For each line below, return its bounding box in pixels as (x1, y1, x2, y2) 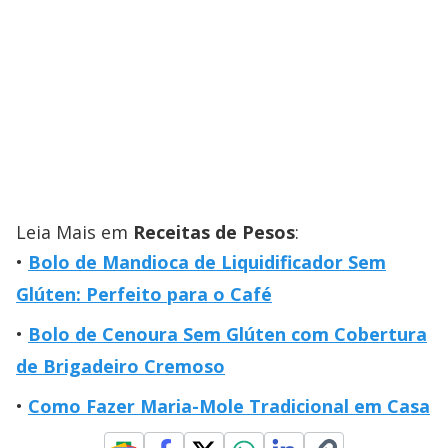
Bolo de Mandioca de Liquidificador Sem (28, 249, 386, 274)
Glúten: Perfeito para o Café (16, 281, 272, 306)
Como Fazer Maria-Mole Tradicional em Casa (28, 393, 430, 418)
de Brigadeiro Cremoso (16, 353, 225, 378)
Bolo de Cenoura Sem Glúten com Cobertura (28, 321, 427, 346)
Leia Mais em (16, 219, 133, 244)
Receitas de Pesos (133, 219, 295, 244)
